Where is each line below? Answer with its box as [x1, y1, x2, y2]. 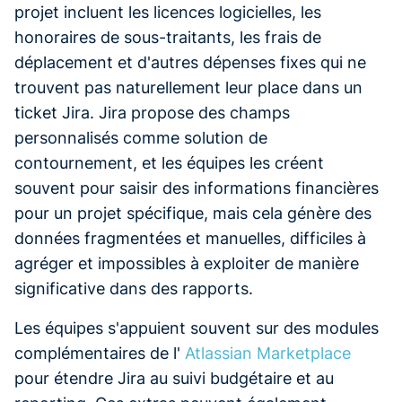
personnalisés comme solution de [14, 128, 267, 147]
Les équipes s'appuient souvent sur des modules [14, 319, 379, 337]
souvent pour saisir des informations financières [14, 179, 379, 197]
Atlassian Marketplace [185, 344, 351, 363]
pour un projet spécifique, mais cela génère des [14, 204, 371, 223]
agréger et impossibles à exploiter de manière [14, 254, 359, 273]
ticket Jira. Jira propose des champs [14, 103, 290, 122]
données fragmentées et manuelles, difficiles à [14, 229, 366, 248]
